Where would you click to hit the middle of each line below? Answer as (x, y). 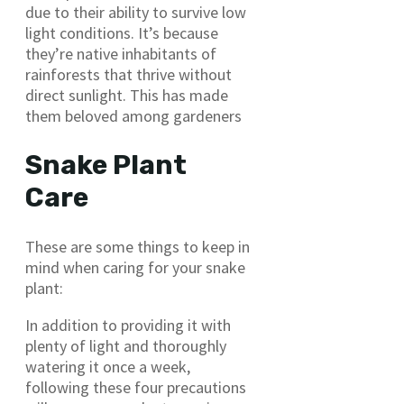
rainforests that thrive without (129, 74)
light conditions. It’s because (122, 32)
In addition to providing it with (128, 325)
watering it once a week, (108, 366)
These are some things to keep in (138, 246)
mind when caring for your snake (135, 267)
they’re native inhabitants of (121, 53)
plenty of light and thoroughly (126, 345)
